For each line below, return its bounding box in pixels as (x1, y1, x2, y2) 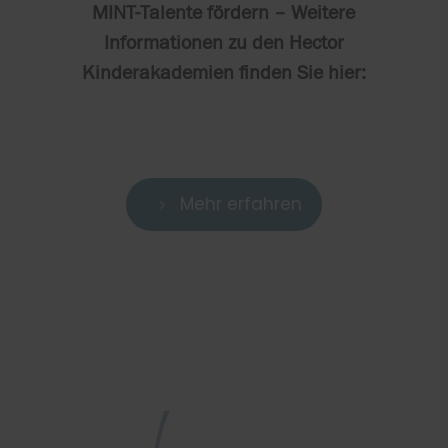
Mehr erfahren (179, 192, 302, 217)
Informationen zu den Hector (103, 31, 344, 55)
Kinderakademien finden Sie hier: (81, 61, 366, 85)
